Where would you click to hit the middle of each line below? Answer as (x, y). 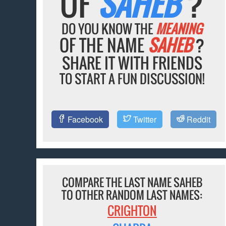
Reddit (197, 120)
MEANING (179, 29)
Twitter (144, 120)
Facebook (84, 120)
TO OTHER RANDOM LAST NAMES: (132, 195)
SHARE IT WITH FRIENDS (132, 63)
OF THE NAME (103, 45)
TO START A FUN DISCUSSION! (132, 79)
